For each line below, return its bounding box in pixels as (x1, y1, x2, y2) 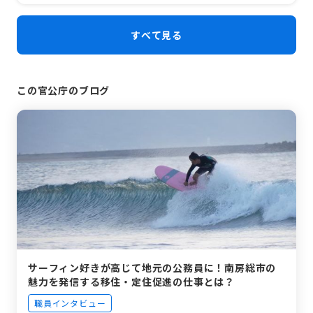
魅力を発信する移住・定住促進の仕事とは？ (28, 274, 235, 289)
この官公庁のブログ (17, 82, 110, 97)
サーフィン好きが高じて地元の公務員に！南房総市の (28, 260, 277, 275)
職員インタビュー (34, 296, 106, 309)
